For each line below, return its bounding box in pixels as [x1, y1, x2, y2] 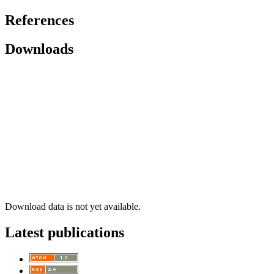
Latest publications [5, 224, 124, 241]
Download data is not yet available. [5, 201, 141, 212]
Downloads [5, 40, 73, 57]
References [5, 12, 74, 28]
